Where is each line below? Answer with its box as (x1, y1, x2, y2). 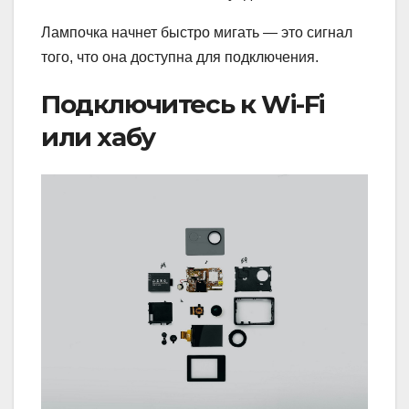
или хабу (41, 121, 155, 153)
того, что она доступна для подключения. (41, 49, 319, 66)
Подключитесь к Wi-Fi (41, 89, 325, 121)
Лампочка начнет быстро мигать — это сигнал (41, 25, 352, 41)
